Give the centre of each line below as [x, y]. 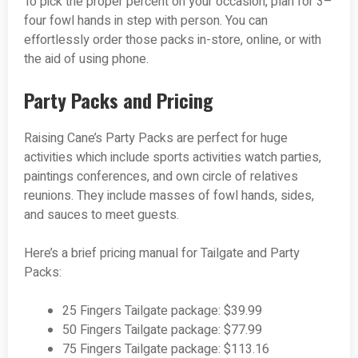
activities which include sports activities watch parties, [173, 158]
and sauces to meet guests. [101, 215]
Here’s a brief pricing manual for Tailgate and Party [162, 254]
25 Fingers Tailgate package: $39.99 [162, 311]
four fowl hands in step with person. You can [146, 21]
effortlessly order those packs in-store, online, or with [173, 40]
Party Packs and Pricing [119, 100]
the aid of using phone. [86, 60]
